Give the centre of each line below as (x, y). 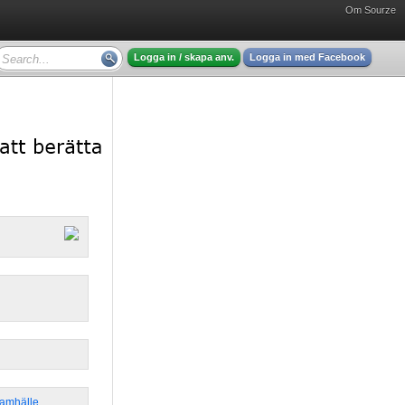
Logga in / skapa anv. (184, 57)
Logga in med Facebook (307, 57)
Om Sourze (371, 10)
